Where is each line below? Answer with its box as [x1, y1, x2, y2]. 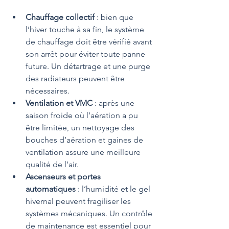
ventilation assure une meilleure [26, 147, 143, 157]
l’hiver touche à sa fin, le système [26, 25, 146, 35]
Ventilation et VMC [26, 98, 93, 108]
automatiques [26, 184, 76, 194]
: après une [93, 98, 136, 108]
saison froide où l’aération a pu [26, 110, 140, 121]
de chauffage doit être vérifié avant [26, 37, 154, 47]
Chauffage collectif [26, 12, 95, 22]
